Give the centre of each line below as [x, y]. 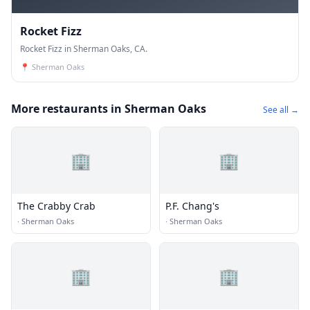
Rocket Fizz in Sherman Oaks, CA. [84, 49]
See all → [281, 110]
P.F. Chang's [192, 206]
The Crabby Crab [56, 206]
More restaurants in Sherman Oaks [109, 109]
